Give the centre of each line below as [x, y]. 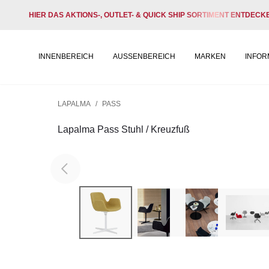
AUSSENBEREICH [144, 56]
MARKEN [210, 56]
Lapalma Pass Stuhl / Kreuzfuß [124, 129]
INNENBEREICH [66, 56]
